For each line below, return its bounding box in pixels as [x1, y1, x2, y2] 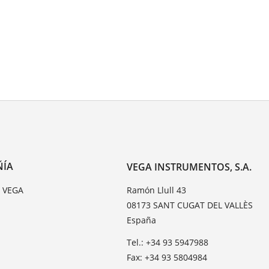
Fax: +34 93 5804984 [127, 252, 208, 264]
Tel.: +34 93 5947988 [127, 237, 209, 249]
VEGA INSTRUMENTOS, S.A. [127, 160, 252, 174]
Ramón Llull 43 [127, 184, 187, 196]
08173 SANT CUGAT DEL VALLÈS [127, 199, 253, 211]
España [127, 214, 157, 226]
